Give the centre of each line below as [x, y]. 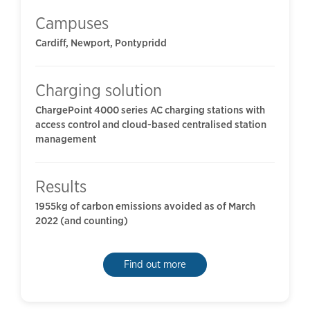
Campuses [72, 24]
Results [61, 187]
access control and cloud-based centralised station [151, 125]
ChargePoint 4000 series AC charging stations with [150, 110]
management [65, 139]
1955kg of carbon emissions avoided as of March [145, 207]
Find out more [155, 264]
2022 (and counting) [81, 221]
